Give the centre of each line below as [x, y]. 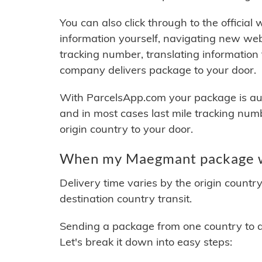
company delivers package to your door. [158, 70]
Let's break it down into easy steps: [146, 242]
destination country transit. [126, 199]
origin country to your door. [126, 129]
